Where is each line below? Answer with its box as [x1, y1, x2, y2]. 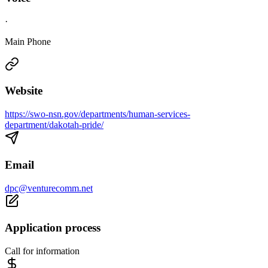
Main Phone [5, 36, 51, 47]
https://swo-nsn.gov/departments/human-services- [5, 109, 190, 120]
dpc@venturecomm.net [5, 182, 93, 193]
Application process [5, 221, 100, 234]
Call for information [5, 246, 80, 257]
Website [5, 84, 42, 98]
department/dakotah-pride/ [5, 120, 103, 130]
